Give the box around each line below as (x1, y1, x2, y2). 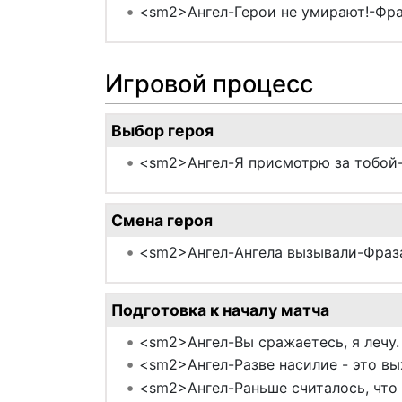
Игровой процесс (105, 68, 313, 99)
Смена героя (111, 210, 213, 230)
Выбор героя (111, 120, 214, 140)
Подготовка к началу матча (111, 300, 329, 319)
